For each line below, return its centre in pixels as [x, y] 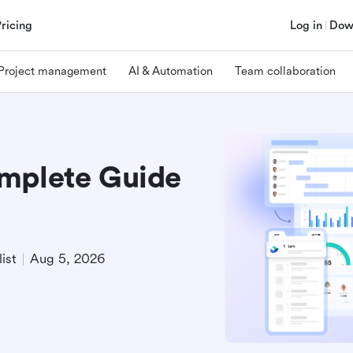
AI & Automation [171, 71]
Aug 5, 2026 [67, 259]
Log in [306, 25]
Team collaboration [285, 71]
